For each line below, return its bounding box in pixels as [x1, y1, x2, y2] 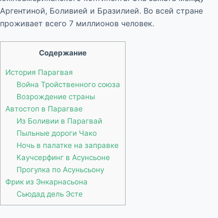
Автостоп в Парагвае [5, 104, 83, 113]
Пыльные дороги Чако [16, 128, 97, 138]
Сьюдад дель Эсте [16, 189, 83, 199]
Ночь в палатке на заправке [16, 140, 119, 150]
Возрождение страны [16, 91, 95, 101]
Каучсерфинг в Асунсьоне [16, 152, 110, 162]
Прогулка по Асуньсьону [16, 164, 104, 174]
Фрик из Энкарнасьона [5, 177, 88, 186]
